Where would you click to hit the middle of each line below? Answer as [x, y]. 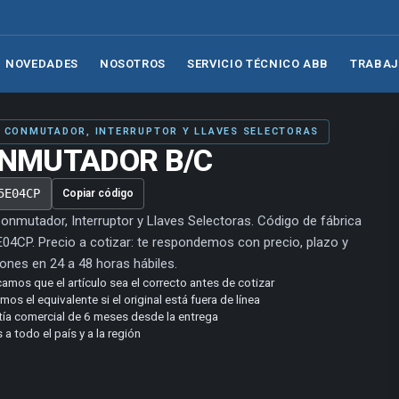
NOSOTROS [133, 64]
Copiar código [98, 193]
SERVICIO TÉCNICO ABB [258, 64]
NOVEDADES [42, 64]
